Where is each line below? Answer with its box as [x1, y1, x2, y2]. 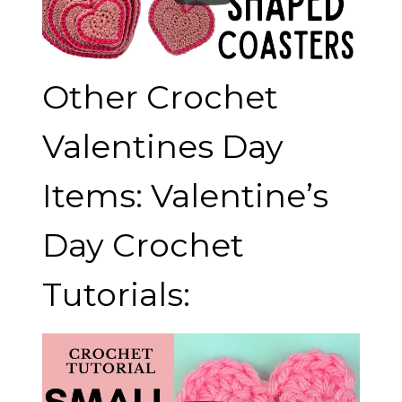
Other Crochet [42, 77, 278, 118]
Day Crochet [42, 225, 244, 266]
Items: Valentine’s [42, 176, 328, 216]
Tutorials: [42, 275, 190, 315]
